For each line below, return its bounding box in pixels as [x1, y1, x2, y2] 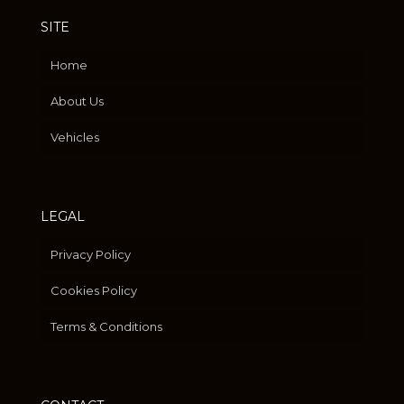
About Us [50, 94, 104, 109]
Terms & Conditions [50, 319, 162, 335]
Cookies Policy [50, 283, 137, 298]
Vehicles [50, 130, 99, 145]
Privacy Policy [50, 247, 131, 262]
